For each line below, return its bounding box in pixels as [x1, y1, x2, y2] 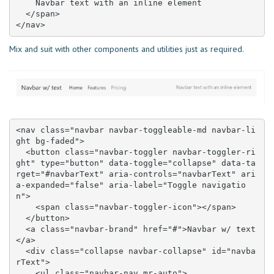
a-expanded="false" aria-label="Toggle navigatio [15, 180, 246, 190]
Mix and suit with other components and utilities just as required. [9, 43, 244, 55]
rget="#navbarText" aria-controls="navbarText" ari [15, 169, 256, 179]
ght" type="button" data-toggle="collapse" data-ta [15, 158, 256, 168]
